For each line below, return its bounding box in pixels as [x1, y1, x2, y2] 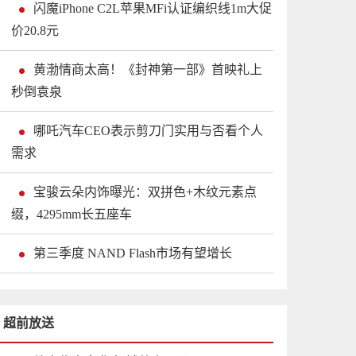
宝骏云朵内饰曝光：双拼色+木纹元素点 [33, 185, 257, 199]
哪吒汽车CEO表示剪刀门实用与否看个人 [33, 124, 263, 138]
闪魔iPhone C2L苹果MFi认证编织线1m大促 [33, 2, 272, 16]
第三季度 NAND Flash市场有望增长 [33, 246, 232, 261]
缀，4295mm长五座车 [11, 207, 132, 222]
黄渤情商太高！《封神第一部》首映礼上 [33, 63, 262, 77]
